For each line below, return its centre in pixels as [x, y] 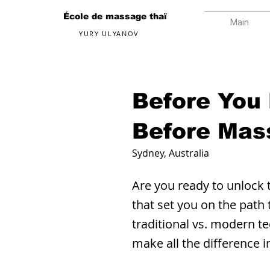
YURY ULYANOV [109, 33]
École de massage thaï [115, 16]
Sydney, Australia [171, 153]
